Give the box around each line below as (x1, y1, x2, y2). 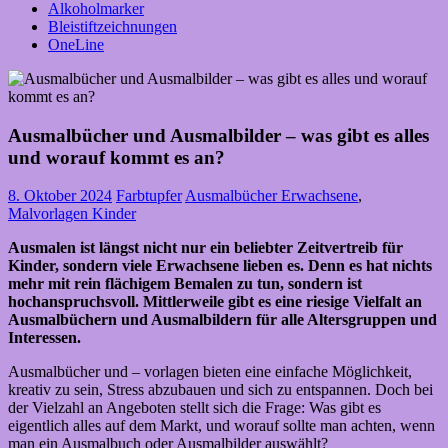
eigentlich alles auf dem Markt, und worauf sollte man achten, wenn (8, 417, 435, 435)
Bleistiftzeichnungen (48, 18, 177, 35)
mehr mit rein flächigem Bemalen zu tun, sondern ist (8, 275, 362, 293)
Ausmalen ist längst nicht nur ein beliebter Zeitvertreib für (8, 239, 403, 257)
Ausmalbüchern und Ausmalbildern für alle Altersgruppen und (8, 311, 437, 329)
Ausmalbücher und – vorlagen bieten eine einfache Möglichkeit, (8, 363, 412, 381)
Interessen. (8, 329, 81, 347)
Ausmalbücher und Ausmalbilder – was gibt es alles (8, 124, 429, 146)
